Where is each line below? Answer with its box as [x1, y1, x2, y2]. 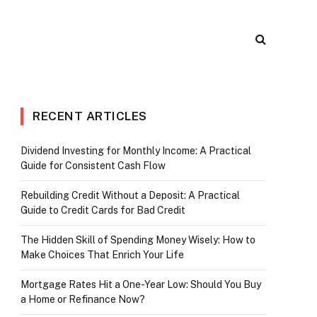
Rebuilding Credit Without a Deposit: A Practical [21, 190, 240, 201]
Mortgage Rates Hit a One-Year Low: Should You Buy [21, 279, 261, 290]
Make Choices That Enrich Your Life [21, 249, 184, 260]
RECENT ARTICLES [33, 109, 147, 123]
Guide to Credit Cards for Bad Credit [21, 204, 185, 216]
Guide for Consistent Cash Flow [21, 160, 166, 171]
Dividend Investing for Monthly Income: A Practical [21, 145, 251, 156]
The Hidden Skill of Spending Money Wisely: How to [21, 234, 255, 246]
